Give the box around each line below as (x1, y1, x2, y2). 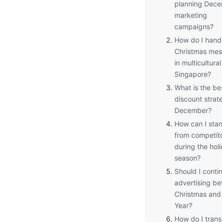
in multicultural (174, 58, 221, 67)
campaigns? (174, 22, 214, 31)
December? (174, 106, 212, 114)
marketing (174, 10, 207, 19)
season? (174, 153, 201, 162)
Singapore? (174, 69, 211, 78)
